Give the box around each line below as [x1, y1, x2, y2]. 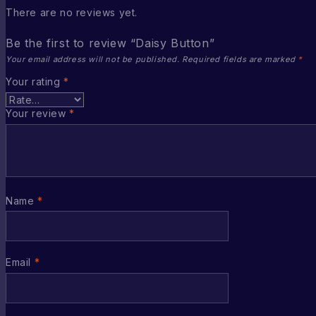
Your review [6, 107, 70, 119]
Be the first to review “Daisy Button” [6, 35, 215, 50]
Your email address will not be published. [6, 54, 180, 64]
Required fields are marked [182, 54, 298, 64]
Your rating [6, 75, 64, 88]
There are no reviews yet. [6, 6, 138, 18]
